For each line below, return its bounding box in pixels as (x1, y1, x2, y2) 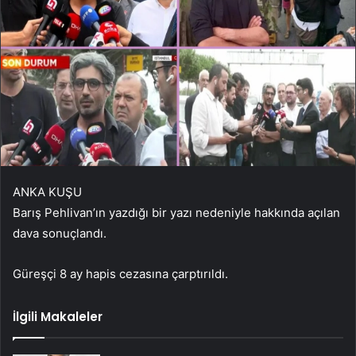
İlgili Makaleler (13, 308, 103, 325)
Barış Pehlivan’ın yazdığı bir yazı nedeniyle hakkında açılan (13, 204, 340, 220)
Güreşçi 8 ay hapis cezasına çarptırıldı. (13, 265, 228, 281)
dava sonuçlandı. (13, 225, 106, 241)
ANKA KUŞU (13, 184, 82, 199)
